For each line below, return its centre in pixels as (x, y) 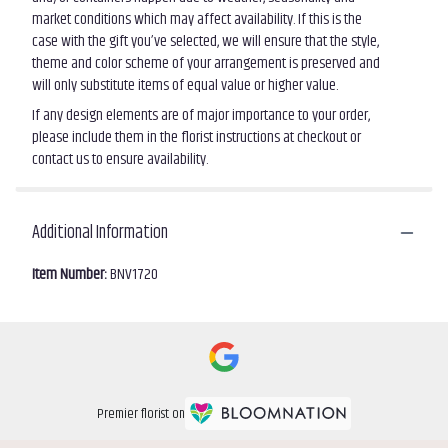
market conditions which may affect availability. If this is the (197, 19)
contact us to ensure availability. (120, 159)
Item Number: (71, 274)
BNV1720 (134, 274)
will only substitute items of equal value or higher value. (185, 85)
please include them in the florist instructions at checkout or (196, 137)
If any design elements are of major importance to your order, (201, 115)
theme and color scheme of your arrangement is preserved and (206, 63)
